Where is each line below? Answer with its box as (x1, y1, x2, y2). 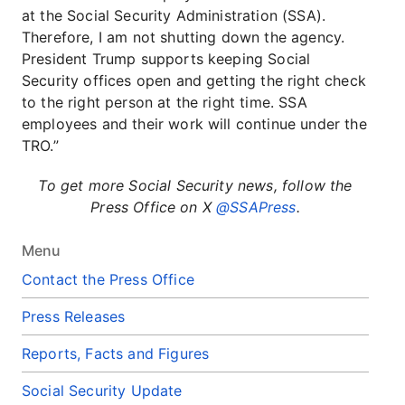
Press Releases (22, 307, 126, 325)
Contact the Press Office (22, 270, 194, 288)
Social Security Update (22, 381, 183, 400)
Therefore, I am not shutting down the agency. (22, 28, 345, 46)
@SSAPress (216, 198, 297, 216)
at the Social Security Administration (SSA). (22, 6, 326, 24)
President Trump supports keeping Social (22, 50, 311, 68)
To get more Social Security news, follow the (38, 176, 353, 194)
